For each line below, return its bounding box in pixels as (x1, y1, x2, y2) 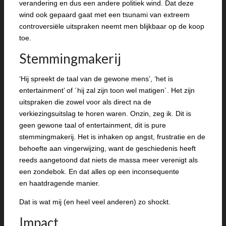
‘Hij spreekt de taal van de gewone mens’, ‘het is (19, 75, 173, 83)
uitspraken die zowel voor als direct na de (19, 98, 151, 106)
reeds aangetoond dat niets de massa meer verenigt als (19, 156, 198, 164)
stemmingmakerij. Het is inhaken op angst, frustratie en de (19, 133, 205, 141)
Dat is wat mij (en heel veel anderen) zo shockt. (19, 198, 171, 206)
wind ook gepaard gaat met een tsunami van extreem (19, 11, 190, 19)
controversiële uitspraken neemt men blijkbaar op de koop (19, 22, 204, 30)
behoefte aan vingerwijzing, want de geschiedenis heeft (19, 144, 196, 152)
